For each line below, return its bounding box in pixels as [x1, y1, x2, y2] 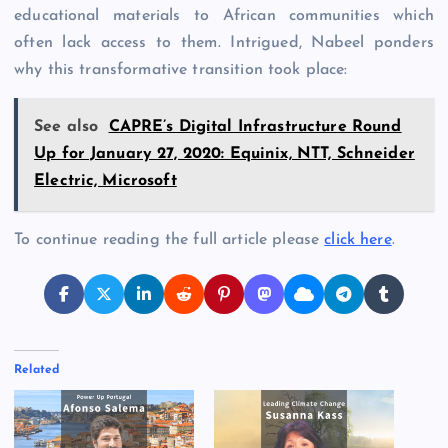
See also [34, 118, 99, 135]
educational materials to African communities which [14, 7, 434, 24]
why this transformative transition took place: [14, 61, 348, 78]
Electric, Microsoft [34, 172, 177, 189]
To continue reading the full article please [14, 231, 325, 248]
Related [14, 363, 60, 376]
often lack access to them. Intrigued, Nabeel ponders [14, 34, 434, 51]
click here [324, 231, 392, 248]
